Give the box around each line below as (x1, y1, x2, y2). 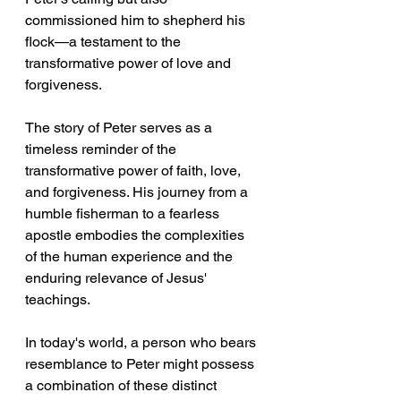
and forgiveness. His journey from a (25, 183, 252, 201)
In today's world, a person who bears (25, 334, 260, 352)
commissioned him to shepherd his (25, 12, 249, 30)
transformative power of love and (25, 55, 235, 73)
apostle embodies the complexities (25, 226, 248, 244)
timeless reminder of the (25, 141, 180, 158)
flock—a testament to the (25, 33, 184, 51)
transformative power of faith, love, (25, 162, 244, 180)
